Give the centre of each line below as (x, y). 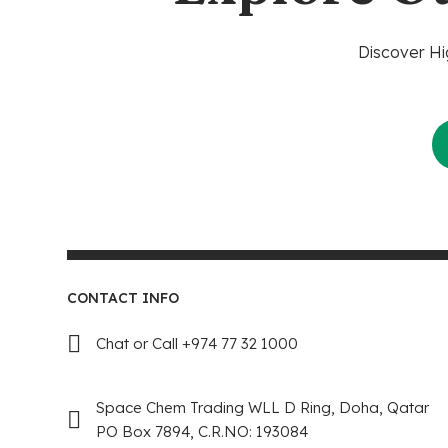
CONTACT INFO (123, 297)
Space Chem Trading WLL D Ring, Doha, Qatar (263, 407)
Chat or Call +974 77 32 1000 (197, 343)
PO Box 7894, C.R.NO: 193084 (202, 431)
